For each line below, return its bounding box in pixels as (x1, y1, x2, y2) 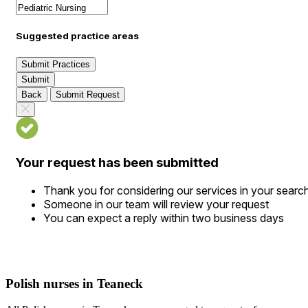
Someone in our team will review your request (43, 197, 269, 211)
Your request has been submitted (16, 155, 219, 171)
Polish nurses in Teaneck (5, 276, 143, 291)
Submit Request (56, 89, 120, 100)
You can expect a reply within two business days (43, 210, 284, 225)
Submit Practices (21, 59, 90, 70)
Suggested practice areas (16, 30, 139, 42)
